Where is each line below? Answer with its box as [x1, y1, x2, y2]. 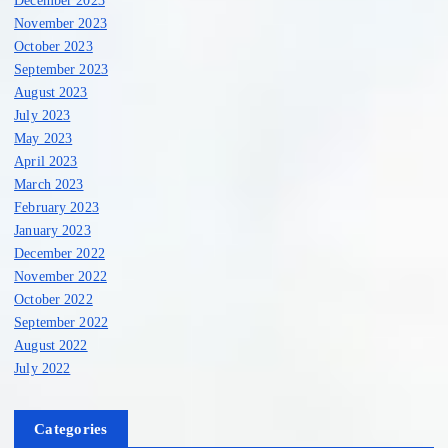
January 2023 [14, 221, 91, 238]
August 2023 [14, 83, 88, 100]
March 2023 [14, 175, 84, 192]
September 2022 [14, 313, 109, 330]
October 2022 [14, 290, 93, 307]
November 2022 [14, 267, 107, 284]
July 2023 [14, 106, 71, 123]
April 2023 [14, 152, 78, 169]
